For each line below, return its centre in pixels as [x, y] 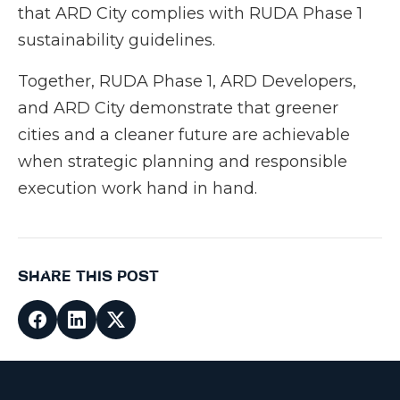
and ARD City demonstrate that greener [178, 108]
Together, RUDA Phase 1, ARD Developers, [187, 82]
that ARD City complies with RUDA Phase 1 [190, 14]
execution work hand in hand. [137, 189]
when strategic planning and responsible [183, 162]
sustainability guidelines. [117, 41]
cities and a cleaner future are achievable [184, 135]
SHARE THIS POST [88, 277]
